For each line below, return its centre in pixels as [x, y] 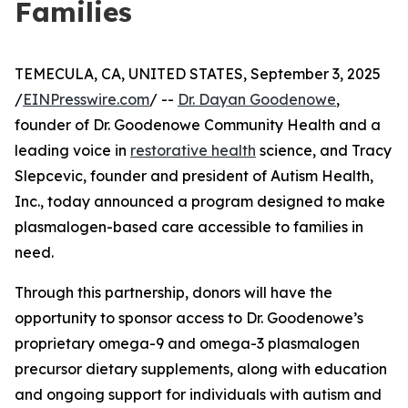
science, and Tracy [324, 150]
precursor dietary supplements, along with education [201, 369]
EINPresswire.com [86, 99]
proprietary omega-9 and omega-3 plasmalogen [187, 343]
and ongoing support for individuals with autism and [198, 394]
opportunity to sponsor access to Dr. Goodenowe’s [189, 318]
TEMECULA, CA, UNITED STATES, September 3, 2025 [198, 74]
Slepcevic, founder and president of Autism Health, [194, 176]
